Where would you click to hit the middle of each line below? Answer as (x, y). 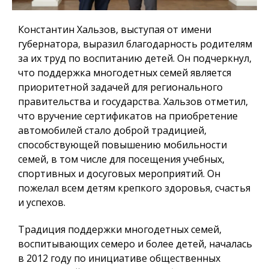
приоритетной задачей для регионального (120, 87)
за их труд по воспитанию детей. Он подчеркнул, (135, 59)
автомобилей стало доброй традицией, (112, 131)
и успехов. (42, 203)
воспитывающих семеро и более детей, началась (135, 244)
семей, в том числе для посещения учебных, (121, 159)
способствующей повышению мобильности (122, 145)
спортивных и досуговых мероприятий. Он (119, 174)
